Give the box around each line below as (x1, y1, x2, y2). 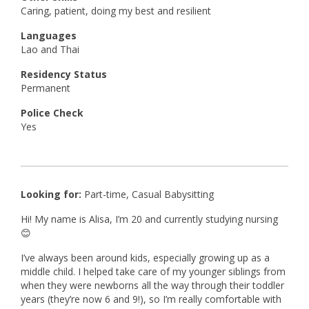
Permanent (21, 81, 70, 94)
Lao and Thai (21, 43, 79, 56)
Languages (21, 29, 77, 42)
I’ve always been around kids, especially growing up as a (21, 251, 270, 264)
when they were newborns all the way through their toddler (21, 279, 284, 292)
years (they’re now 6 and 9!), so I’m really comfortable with (21, 292, 281, 306)
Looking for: (21, 188, 84, 201)
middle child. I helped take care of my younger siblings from (21, 265, 286, 278)
